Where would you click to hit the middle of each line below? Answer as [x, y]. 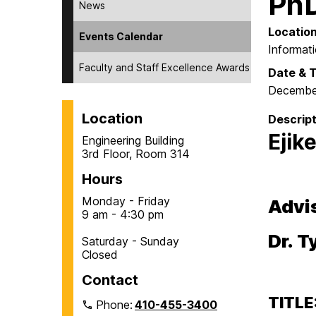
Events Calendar [121, 36]
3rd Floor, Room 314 [136, 153]
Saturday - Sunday [130, 241]
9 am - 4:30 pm [123, 214]
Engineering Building [133, 140]
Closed [100, 254]
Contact [110, 280]
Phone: [116, 304]
